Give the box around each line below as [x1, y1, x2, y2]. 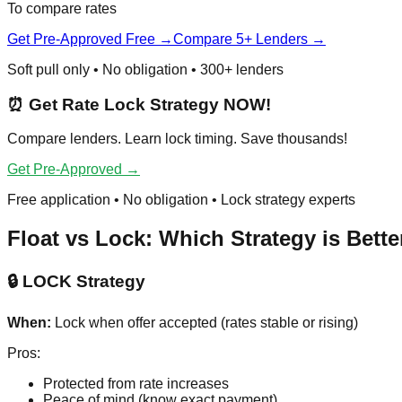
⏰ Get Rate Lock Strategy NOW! [7, 94, 271, 114]
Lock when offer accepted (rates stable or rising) [51, 314, 358, 330]
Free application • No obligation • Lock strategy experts [7, 192, 355, 208]
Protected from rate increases [43, 375, 229, 391]
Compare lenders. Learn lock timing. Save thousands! [7, 131, 347, 147]
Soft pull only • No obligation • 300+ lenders [7, 61, 284, 77]
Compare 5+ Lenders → [173, 31, 326, 47]
